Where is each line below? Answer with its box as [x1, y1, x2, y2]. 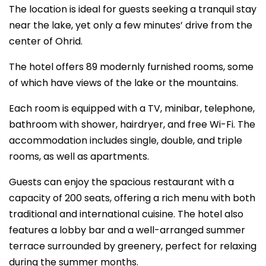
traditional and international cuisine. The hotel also [9, 207, 243, 221]
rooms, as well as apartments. [9, 150, 149, 163]
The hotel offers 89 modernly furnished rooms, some [9, 60, 254, 74]
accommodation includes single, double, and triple [9, 134, 242, 147]
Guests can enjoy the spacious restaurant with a [9, 175, 234, 189]
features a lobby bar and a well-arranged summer [9, 223, 245, 237]
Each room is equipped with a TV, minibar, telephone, [9, 102, 255, 115]
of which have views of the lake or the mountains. [9, 76, 238, 90]
